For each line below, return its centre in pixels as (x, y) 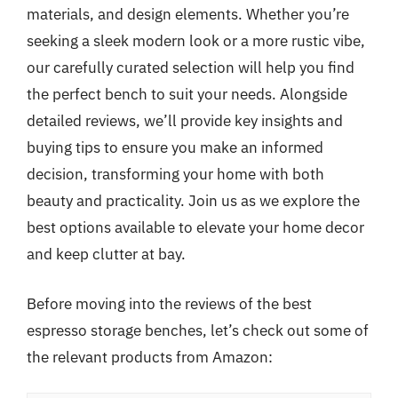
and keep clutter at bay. (106, 254)
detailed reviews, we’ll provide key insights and (185, 121)
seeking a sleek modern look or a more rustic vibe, (196, 41)
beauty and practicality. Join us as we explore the (193, 201)
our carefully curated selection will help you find (191, 68)
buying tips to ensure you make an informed (175, 147)
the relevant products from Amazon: (150, 357)
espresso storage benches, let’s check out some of (198, 330)
